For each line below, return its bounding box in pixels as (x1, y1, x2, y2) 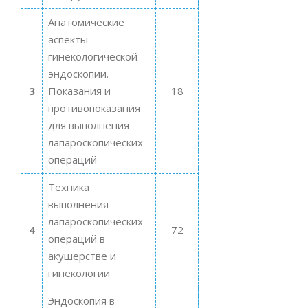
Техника (47, 179, 89, 194)
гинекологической (47, 49, 137, 63)
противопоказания (47, 100, 140, 115)
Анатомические (47, 14, 124, 29)
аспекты (47, 32, 88, 46)
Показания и (47, 83, 111, 98)
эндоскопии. (47, 66, 109, 80)
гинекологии (47, 265, 110, 280)
